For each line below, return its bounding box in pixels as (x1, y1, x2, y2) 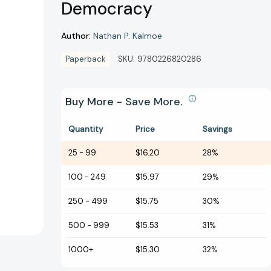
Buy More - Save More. (65, 94, 186, 109)
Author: (61, 30, 91, 41)
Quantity (68, 124, 103, 135)
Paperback (65, 54, 106, 65)
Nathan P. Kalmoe (93, 30, 162, 42)
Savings (203, 124, 232, 135)
